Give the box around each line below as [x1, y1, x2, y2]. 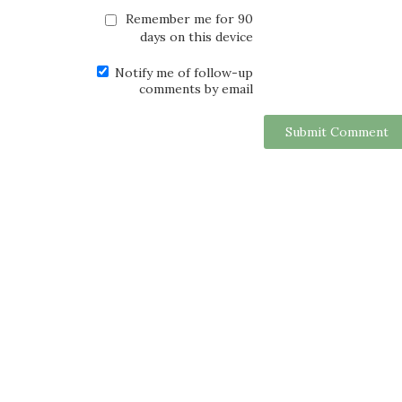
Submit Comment [285, 123, 389, 140]
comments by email [139, 80, 253, 97]
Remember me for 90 [122, 10, 253, 27]
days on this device [140, 28, 253, 45]
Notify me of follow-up [111, 64, 253, 81]
